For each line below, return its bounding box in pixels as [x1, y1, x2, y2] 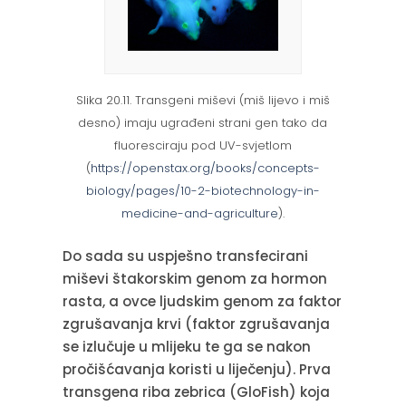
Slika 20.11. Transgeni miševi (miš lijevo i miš [75, 91, 330, 109]
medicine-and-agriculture [121, 204, 278, 222]
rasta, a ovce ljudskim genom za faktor [62, 291, 342, 311]
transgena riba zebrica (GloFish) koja [62, 382, 330, 401]
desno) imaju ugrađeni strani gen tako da [78, 113, 328, 131]
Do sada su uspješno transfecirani [62, 246, 308, 266]
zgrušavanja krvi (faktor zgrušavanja [62, 314, 330, 333]
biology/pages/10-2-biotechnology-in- [85, 181, 320, 199]
